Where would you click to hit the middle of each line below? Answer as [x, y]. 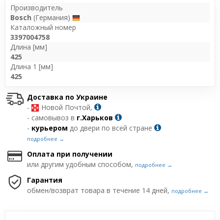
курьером [50, 128]
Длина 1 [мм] [32, 66]
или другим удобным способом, [81, 164]
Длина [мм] [29, 47]
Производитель [37, 7]
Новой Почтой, [67, 107]
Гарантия [45, 180]
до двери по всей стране [111, 128]
